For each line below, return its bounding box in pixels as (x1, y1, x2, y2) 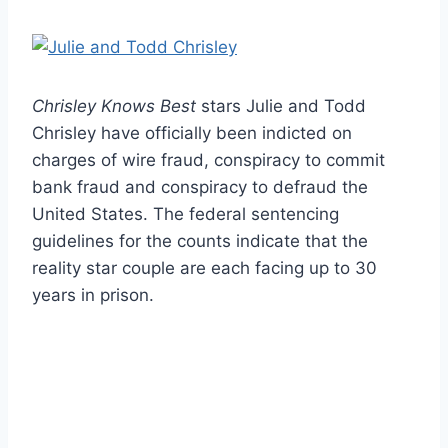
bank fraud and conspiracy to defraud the (32, 176, 368, 197)
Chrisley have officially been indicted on (32, 122, 352, 143)
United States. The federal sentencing (32, 203, 339, 224)
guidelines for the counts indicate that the (32, 230, 368, 251)
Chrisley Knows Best (32, 95, 196, 116)
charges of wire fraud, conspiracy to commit (32, 149, 385, 170)
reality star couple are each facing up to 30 (32, 257, 377, 278)
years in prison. (32, 284, 154, 305)
